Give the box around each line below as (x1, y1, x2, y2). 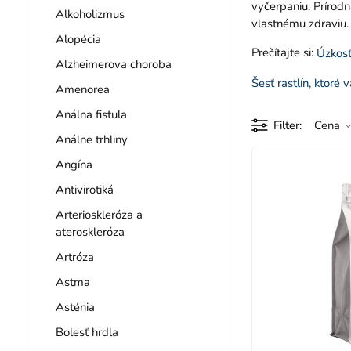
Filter (273, 117, 299, 133)
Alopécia (55, 31, 101, 47)
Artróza (55, 248, 94, 265)
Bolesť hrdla (55, 324, 118, 340)
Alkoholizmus (55, 5, 125, 22)
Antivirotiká (55, 181, 114, 197)
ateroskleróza (55, 223, 125, 240)
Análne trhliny (55, 131, 128, 147)
